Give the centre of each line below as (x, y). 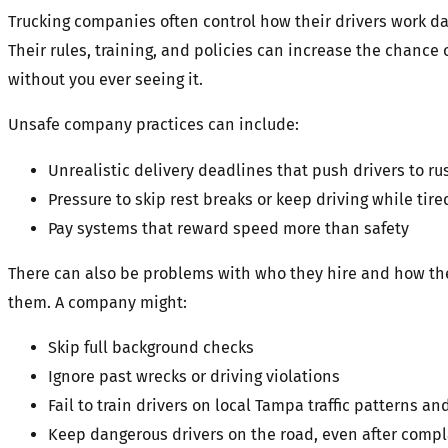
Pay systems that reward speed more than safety (228, 228)
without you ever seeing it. (105, 80)
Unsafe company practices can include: (153, 125)
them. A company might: (97, 302)
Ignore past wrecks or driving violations (194, 377)
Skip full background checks (151, 348)
